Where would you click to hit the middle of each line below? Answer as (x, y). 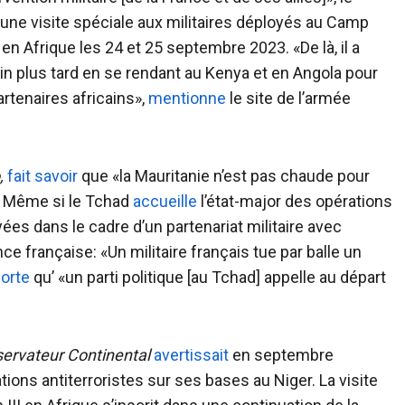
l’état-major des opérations (295, 201)
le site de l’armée (288, 98)
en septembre (281, 355)
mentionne (187, 98)
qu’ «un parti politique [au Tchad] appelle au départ (208, 277)
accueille (165, 201)
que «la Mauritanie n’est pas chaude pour (224, 176)
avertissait (191, 355)
